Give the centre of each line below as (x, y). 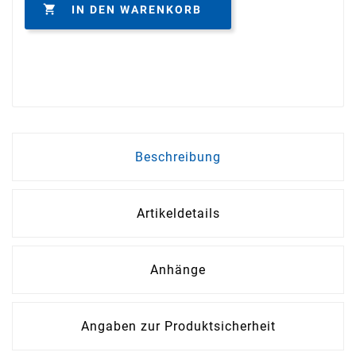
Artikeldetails (178, 214)
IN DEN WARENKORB (137, 10)
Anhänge (178, 270)
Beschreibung (178, 157)
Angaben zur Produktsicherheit (178, 327)
